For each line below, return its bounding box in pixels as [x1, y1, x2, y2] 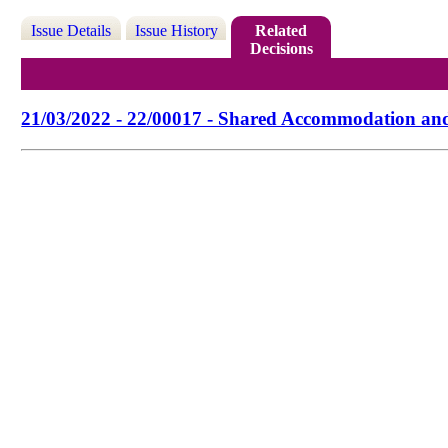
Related [255, 22, 308, 40]
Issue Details [31, 22, 112, 40]
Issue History [134, 22, 218, 40]
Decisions [249, 40, 313, 58]
